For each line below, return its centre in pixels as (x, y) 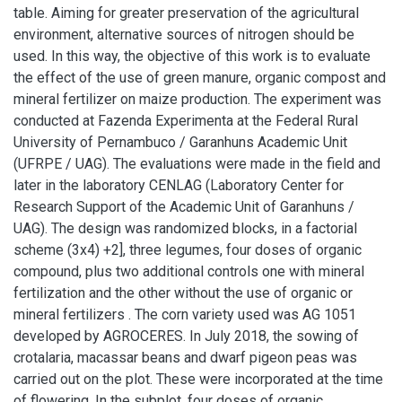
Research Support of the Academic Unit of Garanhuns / (184, 207)
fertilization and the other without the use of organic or (183, 293)
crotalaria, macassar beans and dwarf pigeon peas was (185, 358)
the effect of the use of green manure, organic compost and (200, 78)
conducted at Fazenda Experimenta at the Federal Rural (186, 121)
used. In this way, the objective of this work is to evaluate (192, 56)
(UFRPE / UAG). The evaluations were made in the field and (197, 164)
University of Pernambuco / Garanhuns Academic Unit (180, 142)
